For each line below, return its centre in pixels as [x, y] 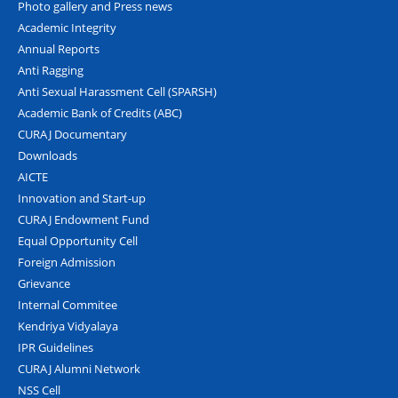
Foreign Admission [67, 262]
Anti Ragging [51, 70]
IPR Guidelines [56, 347]
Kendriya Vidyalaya [68, 326]
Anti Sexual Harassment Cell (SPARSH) [117, 91]
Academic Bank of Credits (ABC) [100, 112]
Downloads [48, 155]
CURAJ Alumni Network [79, 368]
